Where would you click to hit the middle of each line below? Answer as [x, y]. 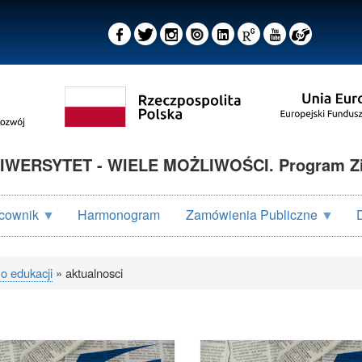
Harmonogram [119, 214]
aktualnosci [93, 272]
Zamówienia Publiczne [252, 214]
